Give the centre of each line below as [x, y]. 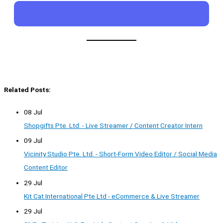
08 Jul [33, 112]
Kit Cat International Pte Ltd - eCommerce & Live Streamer [112, 196]
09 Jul [33, 141]
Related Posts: [27, 89]
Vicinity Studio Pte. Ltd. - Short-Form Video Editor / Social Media [120, 154]
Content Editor [46, 167]
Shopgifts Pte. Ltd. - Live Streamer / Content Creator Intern [113, 125]
